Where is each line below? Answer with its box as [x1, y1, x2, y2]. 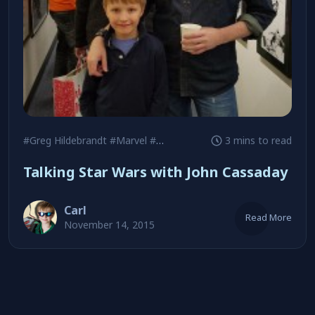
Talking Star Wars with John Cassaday [23, 162, 288, 181]
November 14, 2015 [64, 218, 155, 231]
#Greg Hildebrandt [23, 134, 107, 147]
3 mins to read [224, 134, 292, 147]
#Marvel [110, 134, 147, 147]
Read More [245, 211, 292, 224]
